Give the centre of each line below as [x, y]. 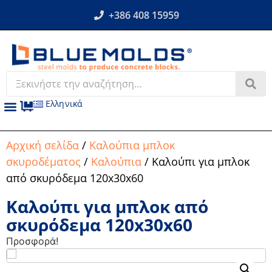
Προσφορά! [32, 241]
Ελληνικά [64, 104]
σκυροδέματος [43, 161]
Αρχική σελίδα [42, 145]
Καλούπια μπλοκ [132, 145]
